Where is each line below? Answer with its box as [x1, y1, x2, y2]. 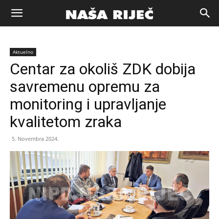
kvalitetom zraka [10, 112, 122, 131]
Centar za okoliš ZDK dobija [10, 60, 196, 78]
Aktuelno [13, 48, 33, 55]
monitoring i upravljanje [10, 95, 166, 113]
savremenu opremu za [10, 77, 160, 96]
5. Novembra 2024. [12, 135, 59, 142]
